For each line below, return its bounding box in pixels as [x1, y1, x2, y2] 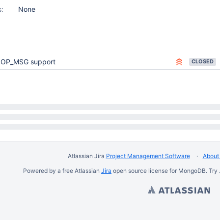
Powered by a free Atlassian [23, 167, 101, 174]
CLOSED [192, 58, 214, 65]
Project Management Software [106, 152, 190, 160]
